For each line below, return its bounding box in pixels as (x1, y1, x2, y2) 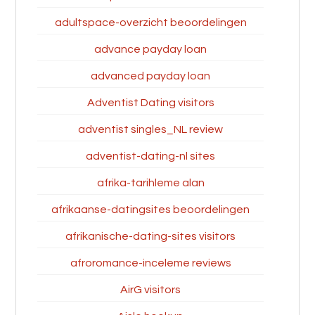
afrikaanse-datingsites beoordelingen (51, 204, 250, 215)
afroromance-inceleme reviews (70, 257, 231, 269)
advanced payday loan (91, 70, 210, 82)
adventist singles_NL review (78, 124, 223, 135)
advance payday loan (94, 44, 207, 55)
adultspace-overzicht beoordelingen (54, 17, 247, 28)
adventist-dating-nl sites (86, 150, 215, 162)
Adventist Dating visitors (86, 97, 214, 108)
